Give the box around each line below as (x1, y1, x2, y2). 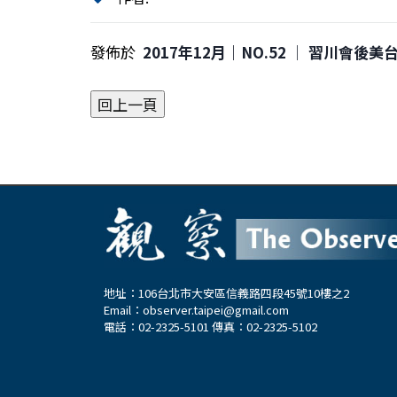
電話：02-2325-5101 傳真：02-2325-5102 (104, 317, 317, 335)
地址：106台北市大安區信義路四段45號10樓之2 (104, 284, 349, 301)
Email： (104, 300, 143, 318)
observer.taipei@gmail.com (143, 300, 289, 318)
